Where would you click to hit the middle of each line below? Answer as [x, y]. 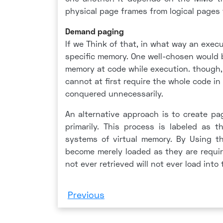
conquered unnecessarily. [114, 93]
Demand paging [94, 31]
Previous [86, 195]
